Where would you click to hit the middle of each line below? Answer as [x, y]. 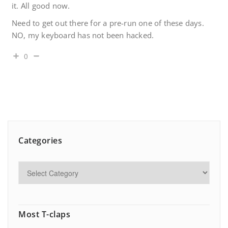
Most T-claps [44, 215]
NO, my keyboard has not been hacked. [83, 35]
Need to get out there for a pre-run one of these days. [108, 23]
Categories [40, 141]
